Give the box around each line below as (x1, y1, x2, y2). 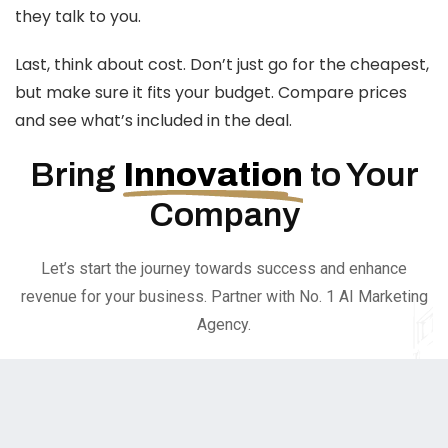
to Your (302, 156, 419, 193)
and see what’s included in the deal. (15, 109, 292, 132)
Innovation (122, 156, 303, 193)
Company (148, 196, 300, 233)
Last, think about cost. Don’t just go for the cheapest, (15, 53, 429, 76)
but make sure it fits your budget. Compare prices (15, 81, 407, 104)
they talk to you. (15, 5, 141, 28)
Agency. (197, 315, 251, 334)
